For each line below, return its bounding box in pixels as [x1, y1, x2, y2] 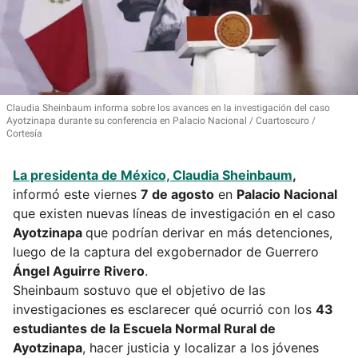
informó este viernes [13, 186, 141, 203]
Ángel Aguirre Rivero [13, 263, 145, 280]
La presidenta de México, [13, 167, 173, 184]
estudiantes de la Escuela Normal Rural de [13, 320, 276, 337]
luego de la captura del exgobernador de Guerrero [13, 244, 319, 261]
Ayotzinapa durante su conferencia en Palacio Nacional [6, 115, 247, 127]
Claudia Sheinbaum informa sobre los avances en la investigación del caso [6, 102, 330, 114]
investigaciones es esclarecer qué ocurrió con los [13, 301, 316, 318]
